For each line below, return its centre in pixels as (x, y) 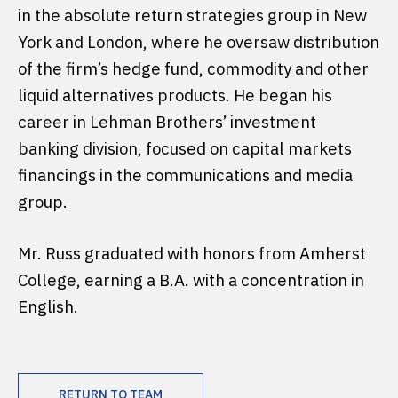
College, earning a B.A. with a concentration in (191, 279)
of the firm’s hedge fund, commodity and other (193, 68)
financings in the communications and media (185, 175)
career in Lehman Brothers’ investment (167, 121)
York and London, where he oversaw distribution (199, 41)
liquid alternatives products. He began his (175, 95)
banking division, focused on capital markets (185, 148)
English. (48, 306)
